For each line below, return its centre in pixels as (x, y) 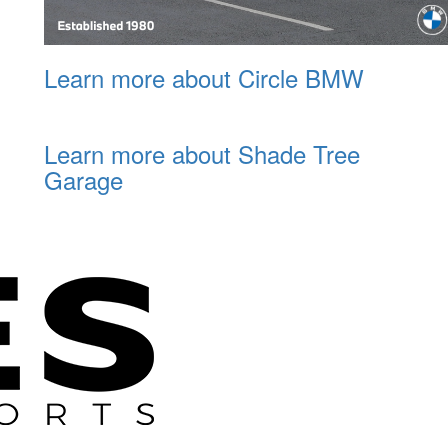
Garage (83, 179)
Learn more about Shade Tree (202, 153)
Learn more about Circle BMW (204, 77)
